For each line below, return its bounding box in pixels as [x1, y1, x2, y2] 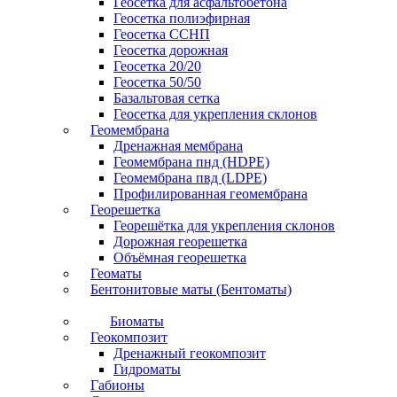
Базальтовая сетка [113, 90, 220, 105]
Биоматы [110, 314, 164, 329]
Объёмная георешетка [113, 250, 246, 265]
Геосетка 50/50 [113, 74, 201, 90]
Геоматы [90, 266, 142, 281]
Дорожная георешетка [113, 234, 247, 249]
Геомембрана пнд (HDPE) [113, 154, 269, 169]
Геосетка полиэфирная [113, 11, 250, 26]
